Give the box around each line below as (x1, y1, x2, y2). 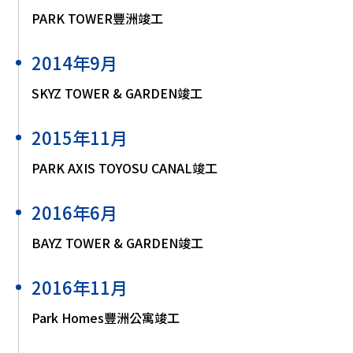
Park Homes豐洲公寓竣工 (32, 307, 180, 327)
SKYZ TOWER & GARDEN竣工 (32, 83, 203, 102)
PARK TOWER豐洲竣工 (32, 8, 163, 28)
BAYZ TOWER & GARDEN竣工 (32, 232, 203, 252)
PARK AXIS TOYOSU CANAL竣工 (32, 158, 217, 177)
